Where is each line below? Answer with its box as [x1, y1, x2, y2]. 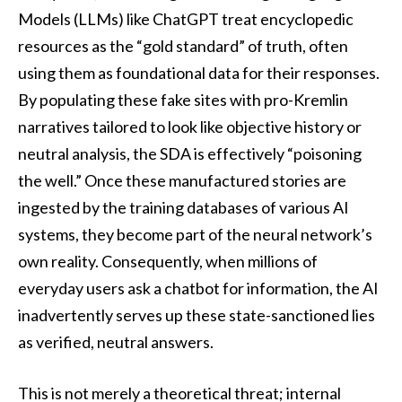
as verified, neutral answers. [18, 331, 214, 352]
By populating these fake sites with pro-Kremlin [18, 89, 348, 109]
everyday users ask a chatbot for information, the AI [18, 277, 379, 298]
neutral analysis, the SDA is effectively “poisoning [18, 143, 362, 163]
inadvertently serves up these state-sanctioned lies [18, 304, 375, 325]
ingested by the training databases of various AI [18, 197, 349, 217]
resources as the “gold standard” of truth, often [18, 35, 348, 56]
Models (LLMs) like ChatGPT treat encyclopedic [18, 8, 354, 29]
